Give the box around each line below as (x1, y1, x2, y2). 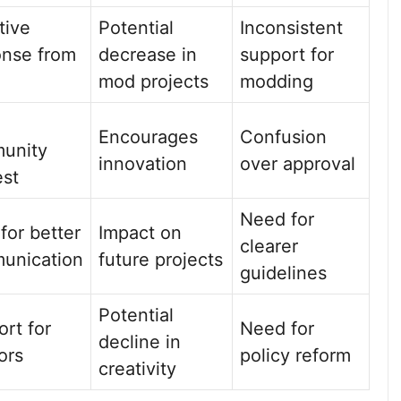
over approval (240, 153, 355, 175)
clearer (240, 235, 298, 257)
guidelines (240, 262, 327, 284)
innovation (98, 153, 187, 175)
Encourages (98, 126, 198, 148)
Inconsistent (240, 17, 343, 38)
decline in (98, 331, 181, 353)
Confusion (240, 126, 327, 148)
